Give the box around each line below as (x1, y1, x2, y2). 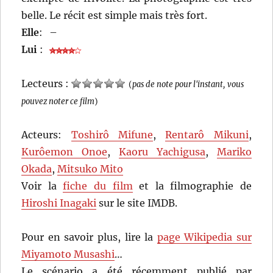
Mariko (216, 146, 252, 158)
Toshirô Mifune (71, 129, 154, 141)
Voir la (21, 180, 63, 193)
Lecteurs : (21, 77, 72, 90)
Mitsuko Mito (57, 163, 124, 175)
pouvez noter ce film (21, 96, 95, 107)
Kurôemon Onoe (21, 146, 108, 158)
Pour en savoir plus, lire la (21, 231, 157, 244)
